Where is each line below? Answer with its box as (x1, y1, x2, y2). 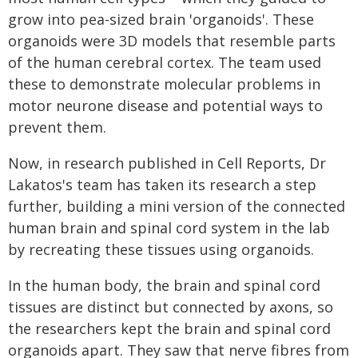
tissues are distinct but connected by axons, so (8, 297, 333, 316)
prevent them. (8, 117, 106, 137)
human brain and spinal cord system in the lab (8, 218, 330, 237)
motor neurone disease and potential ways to (8, 96, 323, 115)
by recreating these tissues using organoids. (8, 240, 314, 259)
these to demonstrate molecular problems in (8, 74, 320, 93)
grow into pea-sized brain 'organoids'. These (8, 10, 314, 29)
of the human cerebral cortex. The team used (8, 53, 321, 72)
